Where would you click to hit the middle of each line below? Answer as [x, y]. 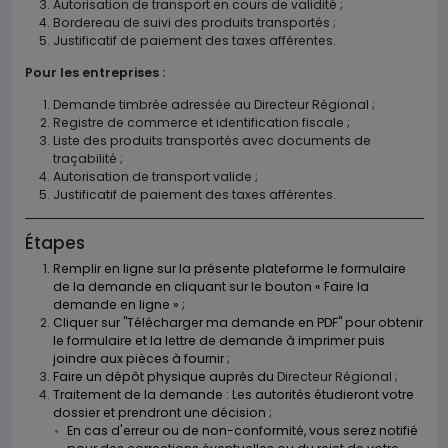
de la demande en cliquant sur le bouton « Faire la [210, 286]
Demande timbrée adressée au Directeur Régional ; [213, 104]
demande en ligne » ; [118, 304]
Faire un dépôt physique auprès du [164, 376]
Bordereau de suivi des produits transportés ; [194, 22]
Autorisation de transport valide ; [155, 176]
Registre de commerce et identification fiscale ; [201, 122]
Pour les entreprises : [94, 72]
